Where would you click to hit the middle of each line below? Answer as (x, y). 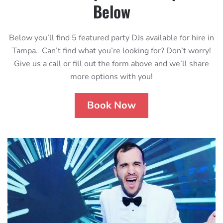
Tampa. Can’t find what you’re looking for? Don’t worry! (111, 51)
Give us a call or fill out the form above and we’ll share (111, 63)
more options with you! (111, 76)
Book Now (111, 105)
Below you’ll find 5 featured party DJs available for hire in (111, 38)
